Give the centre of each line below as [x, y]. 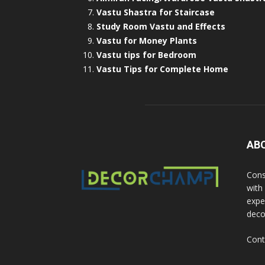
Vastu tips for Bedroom [146, 55]
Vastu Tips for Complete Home [162, 69]
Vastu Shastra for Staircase [156, 12]
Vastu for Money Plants [147, 41]
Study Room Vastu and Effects [161, 27]
